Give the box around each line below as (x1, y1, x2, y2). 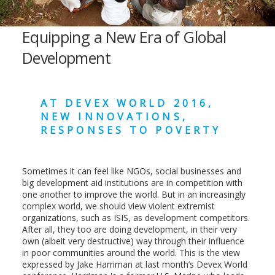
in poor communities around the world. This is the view (21, 247, 240, 259)
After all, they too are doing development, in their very (21, 223, 237, 236)
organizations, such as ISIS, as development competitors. (21, 212, 250, 224)
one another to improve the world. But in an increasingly (21, 188, 246, 201)
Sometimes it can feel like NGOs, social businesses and (21, 165, 241, 177)
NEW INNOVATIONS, (40, 109, 193, 123)
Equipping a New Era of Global (21, 26, 227, 47)
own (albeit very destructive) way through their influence (21, 235, 244, 247)
